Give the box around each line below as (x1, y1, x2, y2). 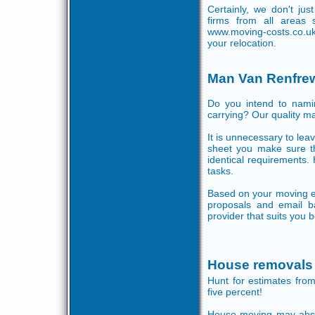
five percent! (207, 286, 262, 297)
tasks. (207, 165, 233, 176)
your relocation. (207, 37, 276, 49)
